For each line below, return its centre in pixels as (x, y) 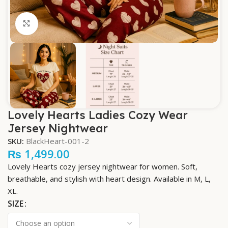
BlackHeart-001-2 (58, 141)
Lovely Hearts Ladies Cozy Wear (98, 115)
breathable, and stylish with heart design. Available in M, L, (109, 179)
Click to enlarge (65, 24)
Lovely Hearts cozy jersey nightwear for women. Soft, (103, 167)
